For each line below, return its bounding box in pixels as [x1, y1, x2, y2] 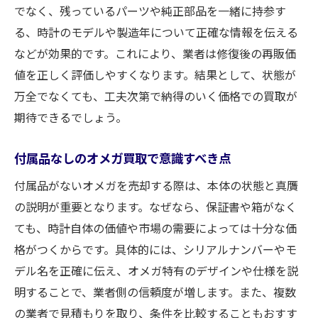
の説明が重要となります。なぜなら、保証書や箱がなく [14, 198, 297, 215]
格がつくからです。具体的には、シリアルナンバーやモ [14, 241, 297, 258]
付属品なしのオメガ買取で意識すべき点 [14, 149, 231, 167]
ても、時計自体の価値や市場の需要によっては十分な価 [14, 219, 297, 236]
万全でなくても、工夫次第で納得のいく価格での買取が [14, 87, 297, 104]
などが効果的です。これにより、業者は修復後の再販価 [14, 45, 296, 62]
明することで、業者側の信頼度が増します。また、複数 [14, 283, 296, 300]
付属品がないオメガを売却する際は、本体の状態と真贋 [14, 177, 298, 194]
